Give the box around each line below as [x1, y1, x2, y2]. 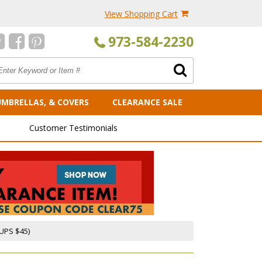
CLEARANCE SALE [112, 96, 182, 108]
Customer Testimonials [29, 122, 118, 133]
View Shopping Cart [105, 8, 178, 19]
